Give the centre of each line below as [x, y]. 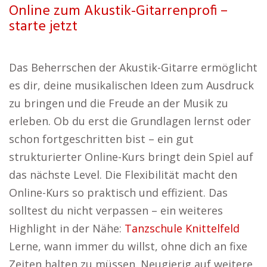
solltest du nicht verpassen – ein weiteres [116, 210]
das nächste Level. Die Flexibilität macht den [123, 175]
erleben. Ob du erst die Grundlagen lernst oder [130, 121]
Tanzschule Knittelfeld [182, 228]
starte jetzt [43, 27]
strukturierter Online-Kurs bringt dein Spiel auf [131, 157]
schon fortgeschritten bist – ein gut [101, 139]
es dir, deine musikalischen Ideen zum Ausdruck [131, 85]
